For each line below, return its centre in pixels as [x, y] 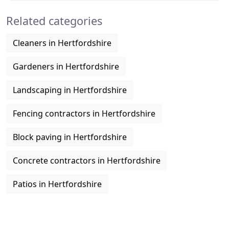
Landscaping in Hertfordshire [70, 90]
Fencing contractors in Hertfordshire [84, 113]
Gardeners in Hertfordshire [66, 66]
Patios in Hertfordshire [57, 184]
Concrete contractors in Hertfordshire [87, 161]
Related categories [54, 21]
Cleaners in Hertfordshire [62, 43]
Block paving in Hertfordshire [70, 137]
